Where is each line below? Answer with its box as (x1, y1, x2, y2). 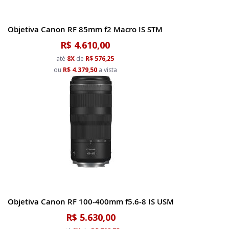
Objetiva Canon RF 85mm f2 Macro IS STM (8, 24, 163, 35)
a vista (97, 65, 117, 74)
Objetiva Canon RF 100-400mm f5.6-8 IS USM (8, 196, 174, 207)
